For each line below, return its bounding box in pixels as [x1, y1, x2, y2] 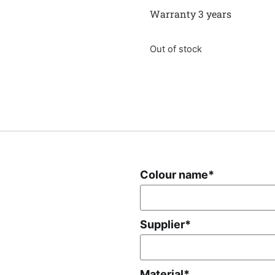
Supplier [139, 218, 185, 231]
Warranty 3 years [150, 7, 231, 20]
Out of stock [150, 44, 202, 55]
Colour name [139, 168, 208, 182]
